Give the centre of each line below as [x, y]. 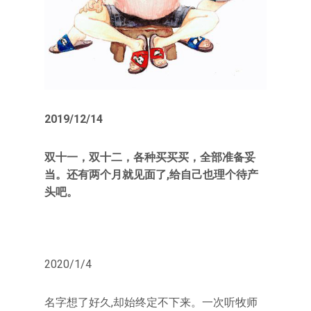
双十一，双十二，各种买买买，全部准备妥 [150, 158]
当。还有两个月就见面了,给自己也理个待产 [151, 175]
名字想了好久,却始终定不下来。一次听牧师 [151, 303]
